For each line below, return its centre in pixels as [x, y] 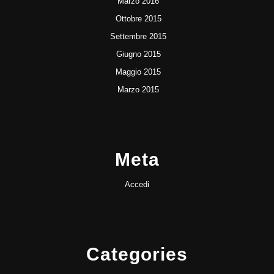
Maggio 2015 [138, 72]
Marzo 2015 [138, 89]
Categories [137, 254]
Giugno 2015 [138, 54]
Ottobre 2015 [138, 18]
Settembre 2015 [138, 36]
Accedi [137, 184]
